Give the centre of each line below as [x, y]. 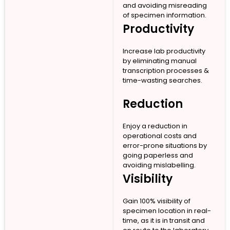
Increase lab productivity [164, 51]
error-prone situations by [165, 145]
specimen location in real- [167, 210]
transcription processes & [166, 70]
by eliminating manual [159, 61]
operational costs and [159, 136]
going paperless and [158, 155]
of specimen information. [164, 15]
